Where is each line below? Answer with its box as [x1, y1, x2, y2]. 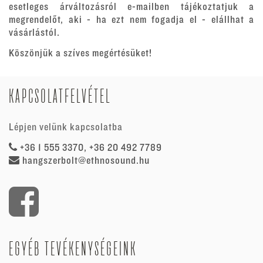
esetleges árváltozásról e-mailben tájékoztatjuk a [9, 2, 254, 12]
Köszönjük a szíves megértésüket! [9, 48, 152, 59]
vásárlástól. [9, 28, 60, 38]
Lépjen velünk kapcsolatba [9, 122, 123, 133]
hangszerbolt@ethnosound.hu [22, 155, 150, 166]
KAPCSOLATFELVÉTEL [9, 83, 111, 108]
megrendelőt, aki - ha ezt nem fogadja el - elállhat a [9, 15, 254, 25]
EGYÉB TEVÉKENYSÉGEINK [9, 237, 137, 261]
